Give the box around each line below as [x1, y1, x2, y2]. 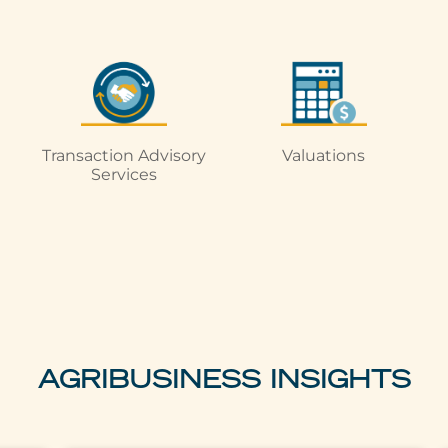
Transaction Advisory [41, 145, 206, 165]
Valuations [282, 145, 366, 165]
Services [90, 164, 157, 184]
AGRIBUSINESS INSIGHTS [37, 370, 411, 395]
